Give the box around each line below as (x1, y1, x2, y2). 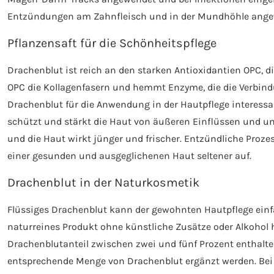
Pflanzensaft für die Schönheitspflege (7, 35, 217, 50)
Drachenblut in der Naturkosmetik (7, 175, 199, 190)
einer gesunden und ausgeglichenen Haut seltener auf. (7, 149, 251, 161)
